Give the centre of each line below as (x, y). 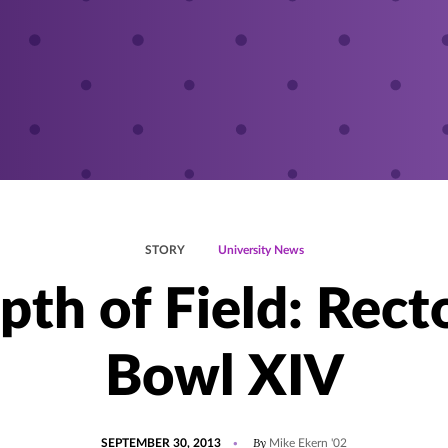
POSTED (123, 434)
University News (260, 250)
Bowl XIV (224, 378)
